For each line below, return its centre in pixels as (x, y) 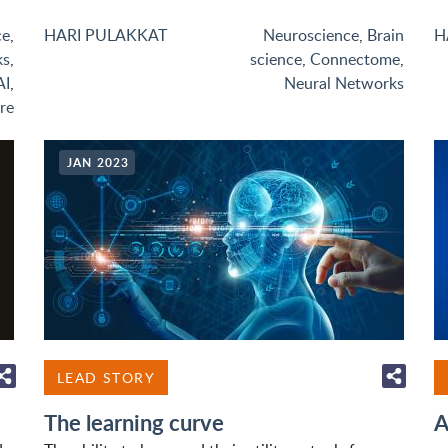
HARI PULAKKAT (105, 35)
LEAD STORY (106, 377)
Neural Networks (344, 83)
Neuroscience (311, 35)
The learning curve (134, 422)
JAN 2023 (98, 162)
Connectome (355, 59)
